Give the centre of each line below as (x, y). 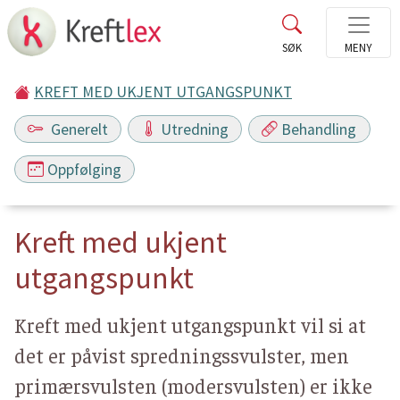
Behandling (319, 129)
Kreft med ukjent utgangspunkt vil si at (190, 325)
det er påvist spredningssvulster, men (182, 355)
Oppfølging (85, 169)
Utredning (195, 129)
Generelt (78, 129)
